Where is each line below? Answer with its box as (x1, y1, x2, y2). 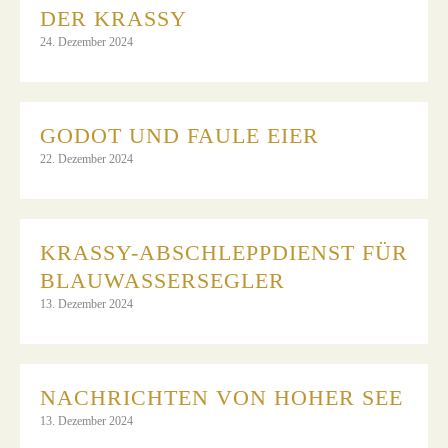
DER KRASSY (40, 5, 187, 31)
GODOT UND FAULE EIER (40, 122, 319, 148)
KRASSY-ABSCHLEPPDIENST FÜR (40, 239, 408, 265)
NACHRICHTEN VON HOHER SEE (40, 384, 403, 410)
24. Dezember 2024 (40, 34, 133, 49)
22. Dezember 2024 (40, 151, 133, 166)
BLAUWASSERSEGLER (40, 267, 285, 293)
